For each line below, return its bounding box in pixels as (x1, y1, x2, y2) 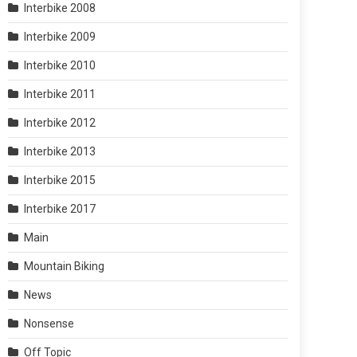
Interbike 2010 (24, 59, 96, 72)
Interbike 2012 (24, 116, 96, 129)
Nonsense (24, 317, 74, 330)
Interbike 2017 (24, 202, 96, 215)
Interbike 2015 (24, 174, 96, 186)
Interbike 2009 (24, 30, 96, 43)
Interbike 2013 (24, 145, 96, 158)
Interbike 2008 (24, 2, 96, 14)
